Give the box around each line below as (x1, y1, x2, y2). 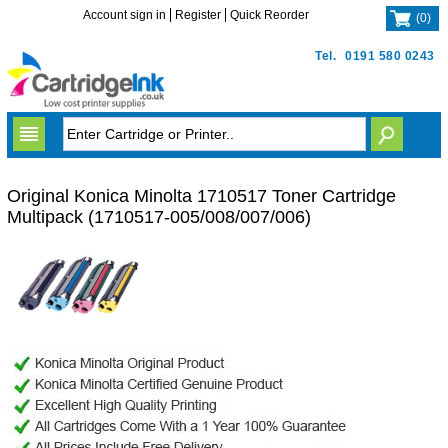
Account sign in (83, 8, 167, 22)
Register (175, 8, 222, 22)
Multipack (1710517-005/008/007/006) (6, 207, 311, 227)
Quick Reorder (230, 8, 310, 22)
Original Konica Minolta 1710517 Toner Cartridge (6, 186, 396, 206)
